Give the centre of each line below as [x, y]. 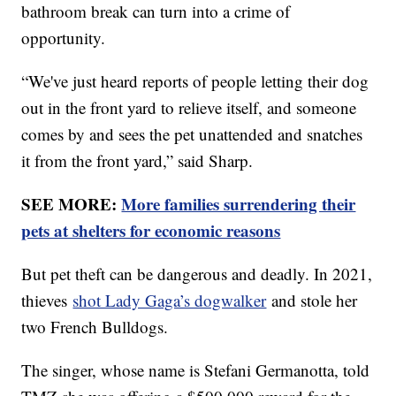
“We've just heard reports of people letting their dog [195, 80]
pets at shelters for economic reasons [151, 230]
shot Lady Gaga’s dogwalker [170, 300]
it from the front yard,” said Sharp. [137, 160]
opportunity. [64, 37]
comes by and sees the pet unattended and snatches [192, 133]
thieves [47, 300]
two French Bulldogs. [95, 326]
